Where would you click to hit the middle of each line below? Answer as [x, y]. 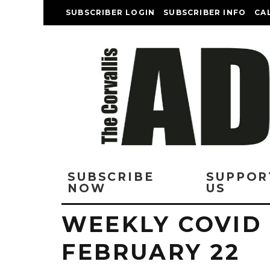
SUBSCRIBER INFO [205, 12]
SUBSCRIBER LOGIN [111, 12]
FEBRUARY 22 [151, 252]
